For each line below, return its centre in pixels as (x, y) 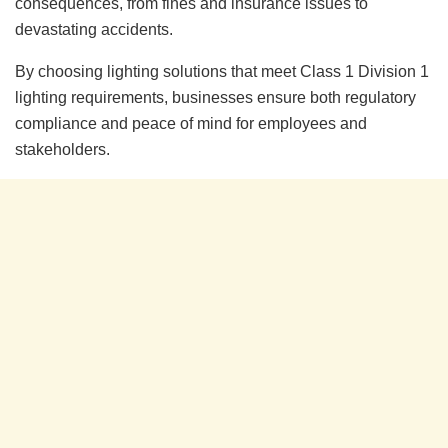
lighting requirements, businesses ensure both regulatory (215, 97)
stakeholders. (62, 149)
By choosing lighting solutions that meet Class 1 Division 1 (222, 71)
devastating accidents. (94, 29)
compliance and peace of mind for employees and (191, 123)
